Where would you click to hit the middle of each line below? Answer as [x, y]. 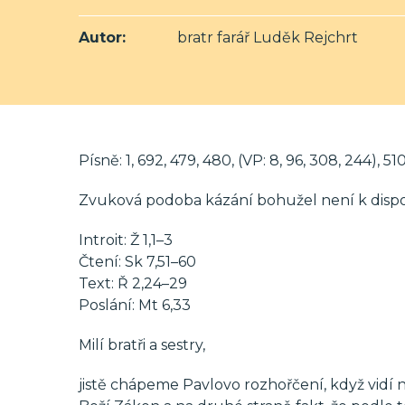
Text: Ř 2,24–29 [133, 283]
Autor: [102, 38]
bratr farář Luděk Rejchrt [266, 38]
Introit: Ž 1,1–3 [126, 240]
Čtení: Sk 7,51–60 [137, 262]
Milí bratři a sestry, [142, 345]
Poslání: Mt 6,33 [135, 305]
